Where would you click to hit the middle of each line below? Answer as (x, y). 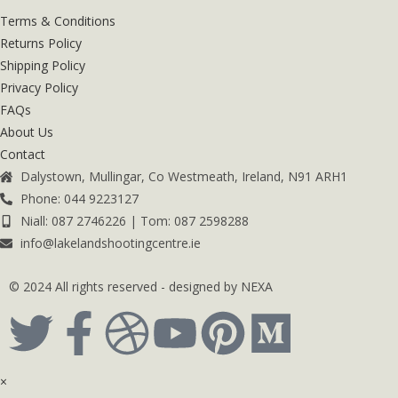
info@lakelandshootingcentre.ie (110, 243)
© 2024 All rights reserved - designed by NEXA (141, 287)
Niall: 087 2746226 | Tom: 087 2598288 (134, 221)
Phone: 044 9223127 (79, 199)
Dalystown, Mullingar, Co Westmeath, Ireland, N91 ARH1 (183, 177)
